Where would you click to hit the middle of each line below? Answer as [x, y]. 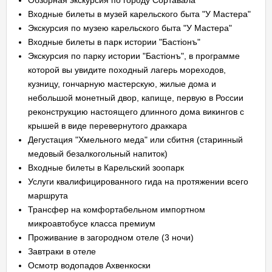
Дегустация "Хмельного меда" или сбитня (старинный [135, 140]
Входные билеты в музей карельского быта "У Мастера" [139, 14]
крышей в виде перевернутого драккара [107, 126]
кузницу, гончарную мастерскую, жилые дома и [122, 84]
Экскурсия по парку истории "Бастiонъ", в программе [134, 56]
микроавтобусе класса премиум [92, 223]
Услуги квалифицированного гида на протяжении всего [138, 182]
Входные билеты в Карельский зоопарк [106, 168]
